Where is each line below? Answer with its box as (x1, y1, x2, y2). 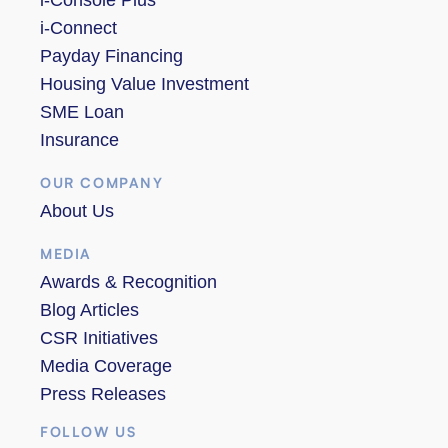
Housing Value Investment (40, 73, 249, 94)
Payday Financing (40, 45, 183, 66)
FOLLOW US (40, 422, 137, 440)
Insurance (40, 129, 119, 150)
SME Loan (40, 101, 124, 122)
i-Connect (40, 17, 117, 38)
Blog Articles (40, 299, 139, 320)
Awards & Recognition (40, 271, 217, 292)
